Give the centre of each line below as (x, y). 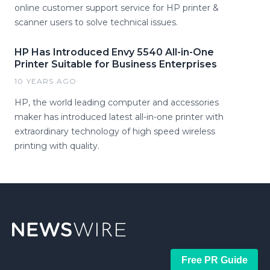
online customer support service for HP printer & (117, 8)
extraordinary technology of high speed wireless (115, 131)
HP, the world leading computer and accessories (117, 102)
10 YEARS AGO (46, 81)
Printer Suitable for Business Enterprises (116, 64)
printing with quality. (57, 146)
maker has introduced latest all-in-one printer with (119, 117)
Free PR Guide (214, 260)
